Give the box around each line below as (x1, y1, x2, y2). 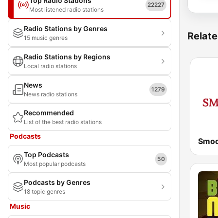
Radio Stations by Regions (24, 53, 110, 61)
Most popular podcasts (24, 160, 86, 167)
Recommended (24, 109, 74, 117)
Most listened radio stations (29, 6, 104, 13)
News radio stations (24, 91, 77, 98)
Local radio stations (24, 62, 77, 70)
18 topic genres (24, 188, 65, 195)
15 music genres (24, 34, 68, 41)
